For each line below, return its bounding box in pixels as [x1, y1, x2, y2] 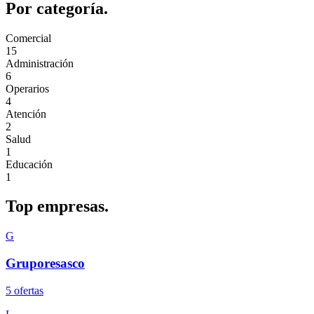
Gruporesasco [6, 256, 85, 271]
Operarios [6, 82, 49, 95]
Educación [6, 158, 53, 170]
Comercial [6, 32, 51, 44]
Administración [6, 57, 74, 69]
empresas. [37, 197, 109, 216]
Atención [6, 107, 46, 120]
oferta [11, 284, 39, 296]
